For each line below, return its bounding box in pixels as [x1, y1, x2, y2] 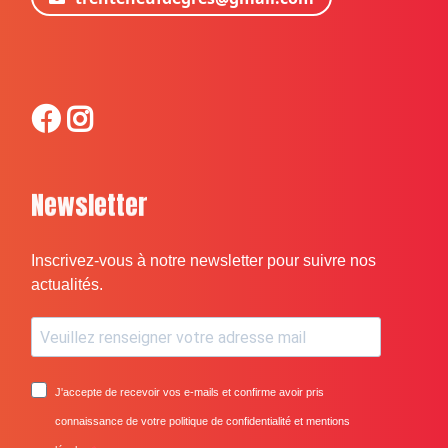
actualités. [31, 276, 104, 294]
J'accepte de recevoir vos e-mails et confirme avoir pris [55, 386, 325, 399]
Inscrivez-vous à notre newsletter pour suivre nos [31, 252, 377, 270]
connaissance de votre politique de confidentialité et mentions [55, 415, 351, 428]
